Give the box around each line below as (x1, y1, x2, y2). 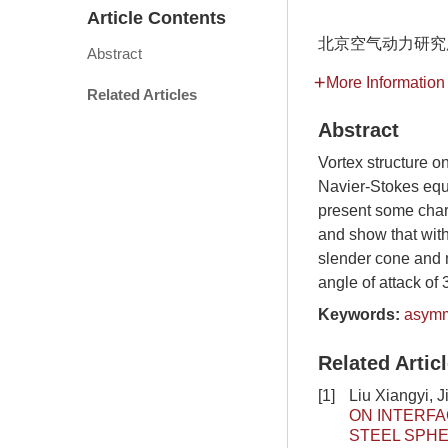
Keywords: (318, 306, 400, 323)
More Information (326, 74, 445, 91)
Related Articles (87, 86, 197, 104)
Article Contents (87, 8, 226, 29)
